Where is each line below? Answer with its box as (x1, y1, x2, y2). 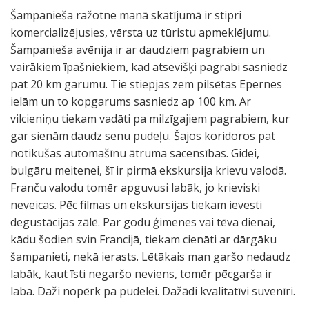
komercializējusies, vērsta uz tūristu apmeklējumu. (10, 25, 271, 40)
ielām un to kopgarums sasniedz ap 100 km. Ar (10, 94, 251, 109)
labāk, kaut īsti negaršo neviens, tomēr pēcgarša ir (10, 266, 272, 281)
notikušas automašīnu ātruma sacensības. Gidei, (10, 146, 259, 161)
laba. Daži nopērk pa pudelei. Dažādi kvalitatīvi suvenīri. (10, 283, 295, 299)
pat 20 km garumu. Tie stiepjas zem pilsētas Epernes (10, 77, 282, 92)
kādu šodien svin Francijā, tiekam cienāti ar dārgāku (10, 232, 277, 247)
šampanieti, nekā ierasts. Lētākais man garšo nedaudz (10, 249, 290, 264)
